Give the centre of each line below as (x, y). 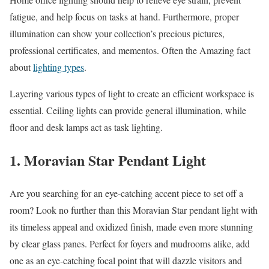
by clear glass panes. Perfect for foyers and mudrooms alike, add (130, 243)
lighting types (59, 67)
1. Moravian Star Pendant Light (108, 160)
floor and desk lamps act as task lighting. (86, 127)
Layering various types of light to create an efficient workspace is (132, 94)
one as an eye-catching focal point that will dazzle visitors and (126, 260)
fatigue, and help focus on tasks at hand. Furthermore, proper (124, 17)
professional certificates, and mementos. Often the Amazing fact (130, 50)
